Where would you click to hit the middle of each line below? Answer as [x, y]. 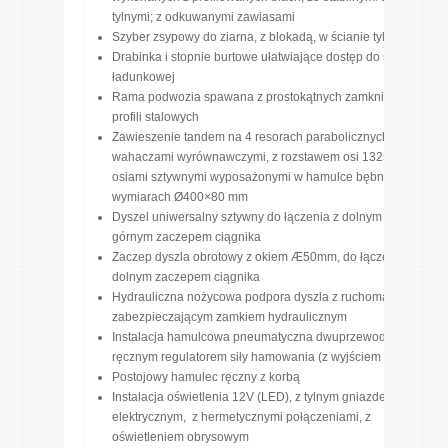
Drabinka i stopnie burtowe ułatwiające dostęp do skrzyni [266, 57]
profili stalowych [155, 117]
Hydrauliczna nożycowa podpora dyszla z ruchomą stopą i [270, 297]
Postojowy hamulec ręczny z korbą [206, 377]
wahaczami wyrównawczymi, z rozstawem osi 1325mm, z [267, 157]
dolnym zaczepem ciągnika [186, 277]
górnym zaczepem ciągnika [186, 237]
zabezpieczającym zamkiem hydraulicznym [229, 317]
